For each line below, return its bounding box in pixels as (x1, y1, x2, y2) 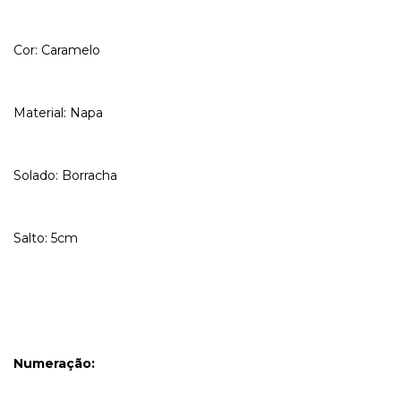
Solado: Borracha (13, 167, 117, 184)
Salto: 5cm (13, 230, 78, 247)
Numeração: (13, 355, 95, 372)
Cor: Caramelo (13, 42, 100, 59)
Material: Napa (13, 105, 103, 122)
